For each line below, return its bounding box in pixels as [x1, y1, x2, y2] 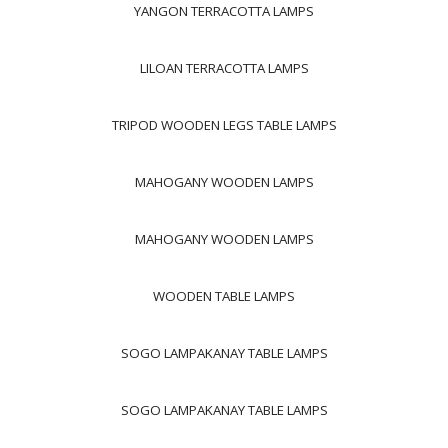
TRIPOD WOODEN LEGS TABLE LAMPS [111, 116, 337, 134]
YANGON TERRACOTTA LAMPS [134, 2, 314, 20]
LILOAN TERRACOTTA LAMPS [139, 59, 309, 77]
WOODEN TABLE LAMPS [153, 287, 295, 305]
